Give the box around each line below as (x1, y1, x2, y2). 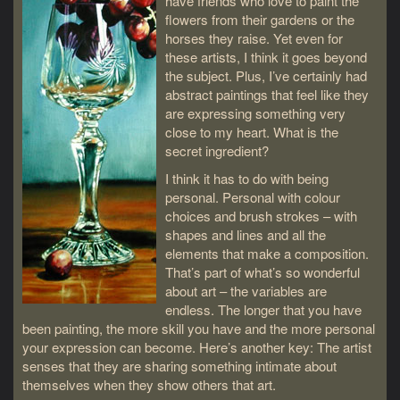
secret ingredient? (165, 140, 269, 160)
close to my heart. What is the (165, 121, 338, 141)
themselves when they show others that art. (22, 374, 276, 394)
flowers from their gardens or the (165, 9, 354, 29)
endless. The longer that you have (165, 299, 362, 319)
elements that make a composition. (165, 243, 369, 262)
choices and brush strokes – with (165, 205, 357, 225)
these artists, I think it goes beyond (165, 46, 367, 66)
